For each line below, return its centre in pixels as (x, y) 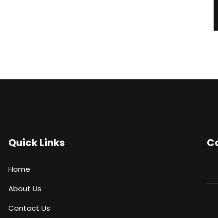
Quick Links (36, 143)
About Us (25, 189)
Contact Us (29, 208)
